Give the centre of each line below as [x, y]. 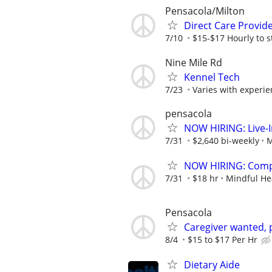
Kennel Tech [212, 77]
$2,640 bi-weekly [226, 140]
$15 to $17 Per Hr [223, 240]
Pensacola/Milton [205, 11]
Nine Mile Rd [194, 62]
